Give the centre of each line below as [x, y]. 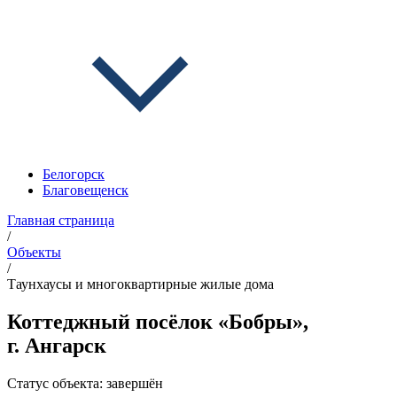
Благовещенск [86, 190]
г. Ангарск [57, 345]
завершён [135, 383]
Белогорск [74, 174]
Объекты [34, 252]
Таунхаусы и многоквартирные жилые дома [140, 284]
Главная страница [61, 220]
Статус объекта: [57, 383]
